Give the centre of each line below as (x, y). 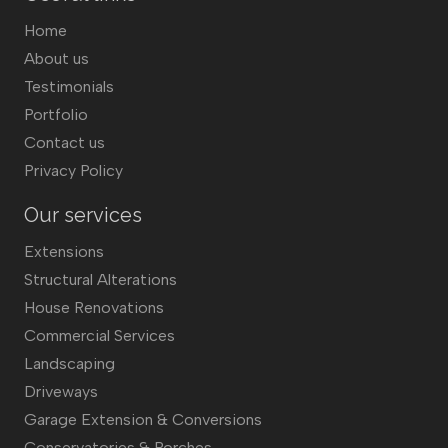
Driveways (61, 391)
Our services (83, 215)
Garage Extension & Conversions (143, 419)
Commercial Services (99, 335)
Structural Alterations (100, 279)
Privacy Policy (73, 170)
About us (56, 58)
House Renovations (94, 307)
